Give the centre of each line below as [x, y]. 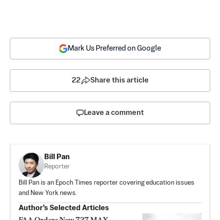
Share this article [119, 80]
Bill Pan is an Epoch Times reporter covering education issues [107, 183]
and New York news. [48, 193]
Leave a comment [114, 112]
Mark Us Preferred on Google [114, 48]
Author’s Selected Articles [64, 208]
